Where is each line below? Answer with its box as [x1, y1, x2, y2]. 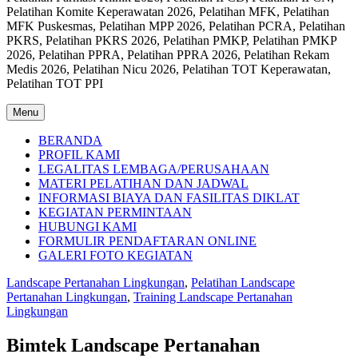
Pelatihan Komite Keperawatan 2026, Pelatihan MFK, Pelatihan [6, 5, 329, 18]
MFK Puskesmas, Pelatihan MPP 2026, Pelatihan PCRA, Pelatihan [6, 19, 345, 33]
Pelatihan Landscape [191, 276, 295, 289]
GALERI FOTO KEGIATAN [38, 249, 193, 262]
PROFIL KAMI [38, 148, 120, 161]
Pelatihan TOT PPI [6, 77, 103, 90]
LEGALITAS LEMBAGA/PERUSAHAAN [38, 162, 269, 176]
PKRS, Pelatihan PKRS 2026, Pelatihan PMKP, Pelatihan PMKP [6, 34, 336, 47]
